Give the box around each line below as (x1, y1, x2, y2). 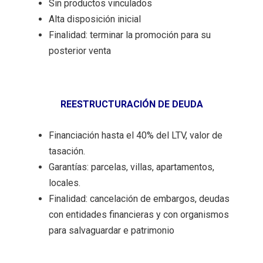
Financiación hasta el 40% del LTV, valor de (49, 129, 222, 141)
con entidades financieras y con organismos (49, 208, 229, 220)
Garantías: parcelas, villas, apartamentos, (49, 161, 214, 173)
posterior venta (49, 45, 111, 56)
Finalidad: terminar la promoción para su (49, 29, 211, 41)
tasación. (49, 145, 87, 157)
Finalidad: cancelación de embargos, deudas (49, 193, 230, 204)
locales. (49, 177, 83, 188)
